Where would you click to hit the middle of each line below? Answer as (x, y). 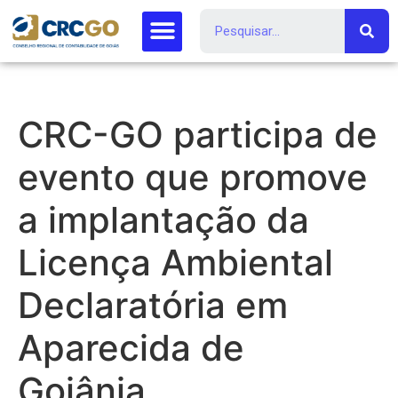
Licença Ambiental (175, 263)
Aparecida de (131, 348)
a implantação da (163, 220)
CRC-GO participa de (198, 135)
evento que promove (193, 177)
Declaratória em (153, 305)
